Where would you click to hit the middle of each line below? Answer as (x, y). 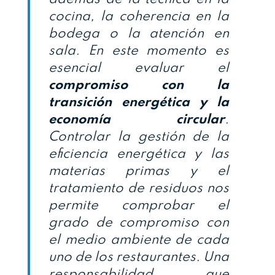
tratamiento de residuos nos (139, 188)
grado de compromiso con (139, 223)
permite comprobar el (139, 205)
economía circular (137, 119)
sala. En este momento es (139, 51)
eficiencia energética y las (139, 154)
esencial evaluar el (139, 68)
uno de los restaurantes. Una (139, 257)
